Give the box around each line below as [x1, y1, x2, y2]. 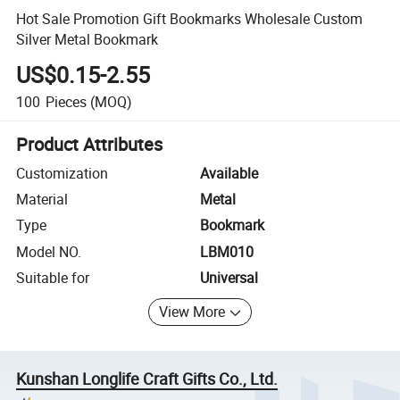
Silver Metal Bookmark [16, 29, 159, 49]
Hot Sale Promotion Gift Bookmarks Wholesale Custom [16, 8, 363, 29]
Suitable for [16, 268, 90, 288]
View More [159, 302, 226, 322]
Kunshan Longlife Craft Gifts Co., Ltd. [16, 367, 279, 389]
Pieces [45, 91, 87, 112]
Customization [16, 162, 109, 183]
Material [16, 189, 69, 210]
